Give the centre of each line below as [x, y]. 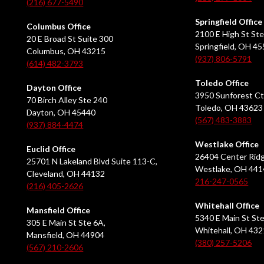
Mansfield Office [59, 210]
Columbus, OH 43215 [66, 51]
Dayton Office [54, 88]
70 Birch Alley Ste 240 [67, 100]
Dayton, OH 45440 [61, 113]
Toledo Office [222, 83]
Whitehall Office [227, 206]
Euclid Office [51, 149]
